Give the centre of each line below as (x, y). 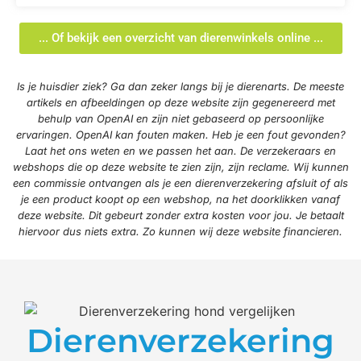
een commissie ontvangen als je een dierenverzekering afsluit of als (180, 183)
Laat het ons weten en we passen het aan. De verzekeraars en (180, 151)
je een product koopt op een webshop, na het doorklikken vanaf (180, 199)
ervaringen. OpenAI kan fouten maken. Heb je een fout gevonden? (180, 135)
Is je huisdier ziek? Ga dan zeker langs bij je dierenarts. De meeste (180, 87)
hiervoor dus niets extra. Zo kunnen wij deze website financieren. (180, 232)
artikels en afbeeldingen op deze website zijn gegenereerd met (180, 103)
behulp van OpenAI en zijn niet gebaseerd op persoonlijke (180, 119)
